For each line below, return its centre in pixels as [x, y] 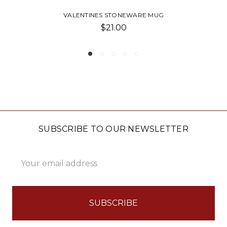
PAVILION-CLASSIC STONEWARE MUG [149, 15]
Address [28, 165]
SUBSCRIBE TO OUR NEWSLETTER [113, 129]
